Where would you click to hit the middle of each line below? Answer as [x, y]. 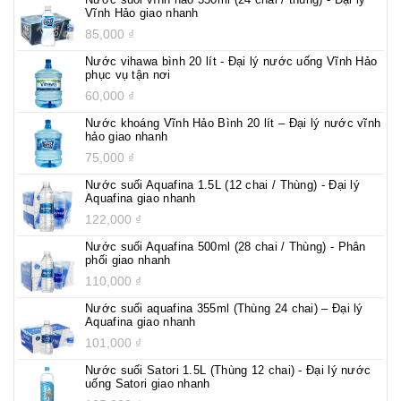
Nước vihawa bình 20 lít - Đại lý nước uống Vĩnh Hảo [231, 61]
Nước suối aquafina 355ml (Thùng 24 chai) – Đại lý [224, 308]
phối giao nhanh [128, 260]
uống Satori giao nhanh [148, 383]
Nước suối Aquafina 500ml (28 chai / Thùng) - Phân [226, 246]
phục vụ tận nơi [128, 74]
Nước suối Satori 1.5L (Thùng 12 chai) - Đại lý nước [228, 370]
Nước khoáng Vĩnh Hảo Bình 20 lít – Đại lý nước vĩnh [233, 123]
